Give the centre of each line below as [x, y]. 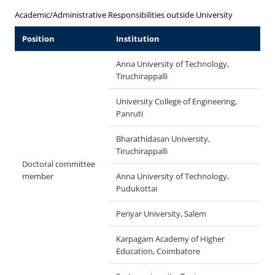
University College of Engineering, [176, 101]
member [38, 176]
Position [38, 39]
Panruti [130, 114]
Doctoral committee [59, 164]
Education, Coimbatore [158, 251]
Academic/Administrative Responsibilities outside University [124, 15]
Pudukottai [137, 188]
